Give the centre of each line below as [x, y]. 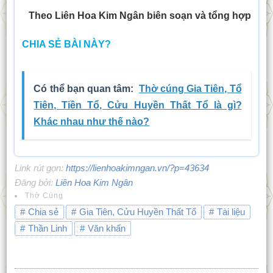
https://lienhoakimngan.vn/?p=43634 [137, 168]
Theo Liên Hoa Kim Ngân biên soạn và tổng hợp [140, 15]
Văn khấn [106, 229]
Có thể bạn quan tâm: [84, 89]
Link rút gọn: [40, 168]
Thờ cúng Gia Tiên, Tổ [190, 89]
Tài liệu [231, 212]
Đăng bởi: [35, 182]
